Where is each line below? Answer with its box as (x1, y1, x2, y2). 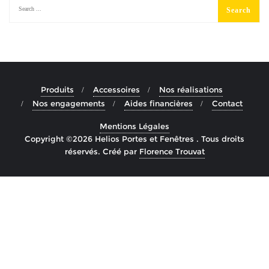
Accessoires (92, 84, 140, 94)
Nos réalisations (159, 84, 223, 94)
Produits (40, 84, 74, 94)
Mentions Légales (100, 121, 169, 131)
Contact (211, 98, 243, 108)
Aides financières (124, 98, 193, 108)
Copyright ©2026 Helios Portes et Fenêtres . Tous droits (25, 133, 244, 144)
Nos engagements (32, 98, 105, 108)
